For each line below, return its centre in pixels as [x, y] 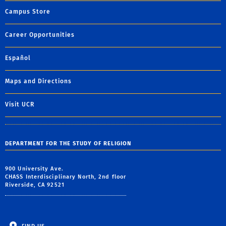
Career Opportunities [40, 35]
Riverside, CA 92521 [35, 185]
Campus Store [28, 12]
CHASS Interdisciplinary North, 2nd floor [66, 177]
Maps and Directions [38, 81]
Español [18, 58]
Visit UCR [20, 105]
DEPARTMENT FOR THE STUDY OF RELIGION [68, 144]
